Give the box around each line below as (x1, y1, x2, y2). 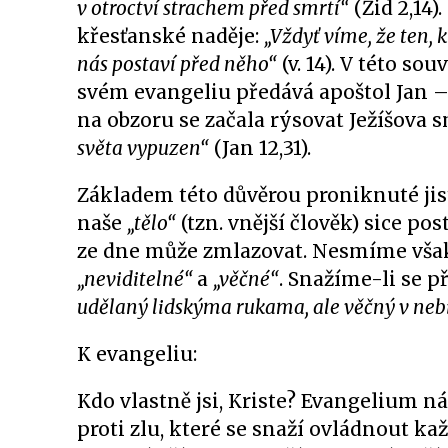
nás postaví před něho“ (77, 52, 277, 76)
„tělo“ (127, 211, 176, 235)
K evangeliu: (77, 342, 197, 366)
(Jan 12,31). (209, 136, 311, 160)
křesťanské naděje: (77, 24, 264, 48)
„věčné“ (213, 267, 279, 291)
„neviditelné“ (77, 267, 197, 291)
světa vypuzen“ (77, 136, 209, 160)
